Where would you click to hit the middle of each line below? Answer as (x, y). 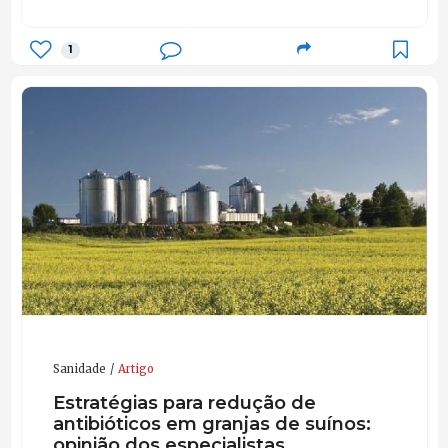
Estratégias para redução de (184, 402)
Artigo (135, 369)
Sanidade (79, 369)
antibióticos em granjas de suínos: (211, 423)
